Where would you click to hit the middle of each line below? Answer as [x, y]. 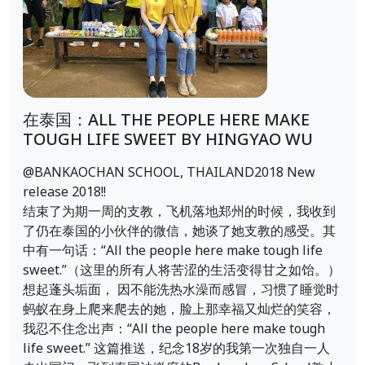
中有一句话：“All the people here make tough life [173, 251]
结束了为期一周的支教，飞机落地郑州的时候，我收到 [179, 212]
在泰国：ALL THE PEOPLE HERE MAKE [166, 121]
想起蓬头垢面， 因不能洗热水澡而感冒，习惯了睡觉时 [181, 290]
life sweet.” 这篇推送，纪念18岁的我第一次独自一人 [176, 349]
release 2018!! [64, 192]
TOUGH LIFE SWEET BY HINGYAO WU [168, 140]
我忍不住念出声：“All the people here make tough [174, 329]
